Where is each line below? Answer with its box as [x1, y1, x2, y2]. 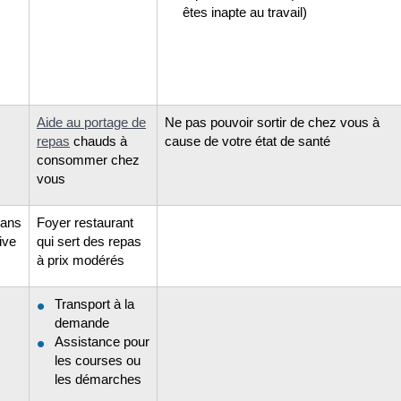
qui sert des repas [37, 233, 141, 249]
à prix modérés [37, 252, 124, 268]
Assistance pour [55, 333, 149, 349]
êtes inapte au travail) [183, 4, 307, 20]
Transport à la [55, 295, 134, 311]
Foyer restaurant [37, 214, 133, 230]
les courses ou [55, 352, 141, 368]
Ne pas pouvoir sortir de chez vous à [165, 114, 380, 130]
